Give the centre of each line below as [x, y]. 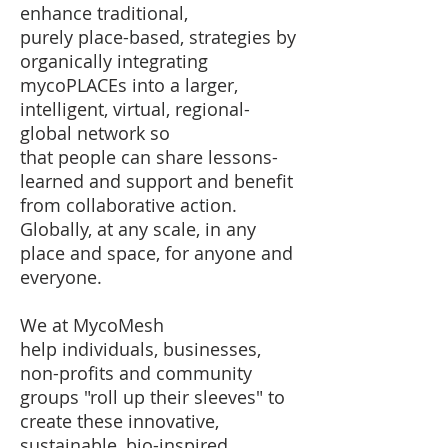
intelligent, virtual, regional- [135, 109]
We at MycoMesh [92, 325]
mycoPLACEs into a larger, [129, 85]
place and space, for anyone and [156, 253]
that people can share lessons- [149, 157]
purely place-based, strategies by [158, 37]
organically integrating [114, 61]
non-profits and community [136, 373]
